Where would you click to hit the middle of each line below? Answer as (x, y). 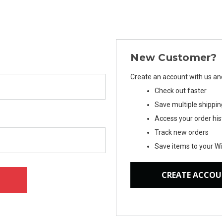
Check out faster (181, 91)
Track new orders (182, 132)
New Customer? (174, 57)
